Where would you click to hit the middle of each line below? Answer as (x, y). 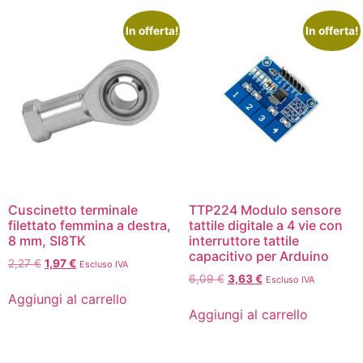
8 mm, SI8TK (47, 240)
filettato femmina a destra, (90, 225)
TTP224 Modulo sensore (265, 209)
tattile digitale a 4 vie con (265, 225)
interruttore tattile (243, 240)
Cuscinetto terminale (73, 209)
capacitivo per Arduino (258, 256)
